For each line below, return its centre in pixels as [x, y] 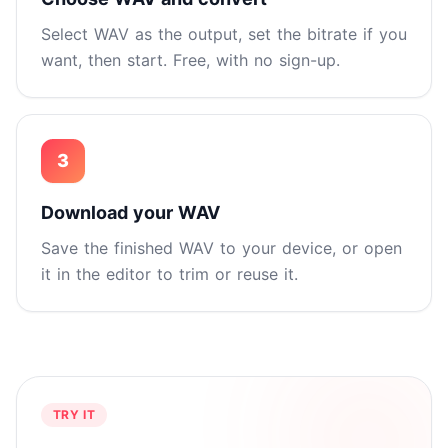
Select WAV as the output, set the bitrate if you [224, 34]
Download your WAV [130, 213]
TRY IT [74, 415]
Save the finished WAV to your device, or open [221, 248]
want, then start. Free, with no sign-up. [190, 60]
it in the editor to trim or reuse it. [169, 274]
